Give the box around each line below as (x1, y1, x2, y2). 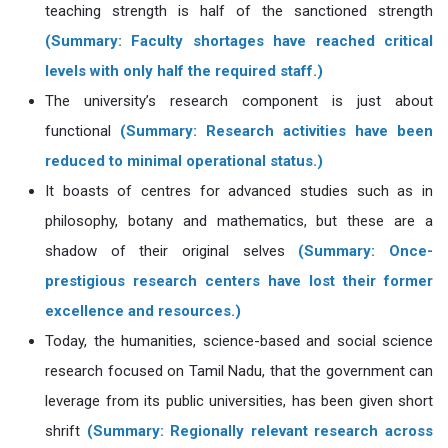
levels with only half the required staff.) (45, 62, 323, 80)
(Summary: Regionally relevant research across (86, 422, 434, 440)
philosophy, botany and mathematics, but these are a (45, 212, 433, 230)
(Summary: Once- (298, 242, 434, 260)
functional (45, 122, 120, 140)
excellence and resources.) (45, 302, 241, 320)
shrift (45, 422, 87, 440)
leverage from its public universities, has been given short (45, 392, 433, 410)
